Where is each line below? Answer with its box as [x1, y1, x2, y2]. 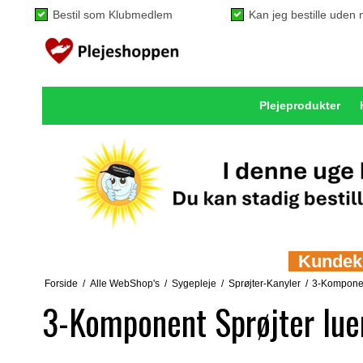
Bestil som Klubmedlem [53, 8, 173, 21]
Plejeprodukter [258, 99, 340, 112]
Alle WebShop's [89, 278, 160, 289]
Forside [44, 278, 78, 289]
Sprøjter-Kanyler [228, 278, 301, 289]
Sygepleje [171, 278, 216, 289]
